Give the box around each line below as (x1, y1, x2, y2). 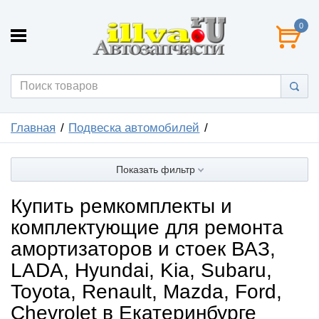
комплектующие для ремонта (11, 216, 283, 239)
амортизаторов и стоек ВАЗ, (11, 237, 276, 260)
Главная (11, 120, 56, 135)
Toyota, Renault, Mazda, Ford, (11, 280, 282, 303)
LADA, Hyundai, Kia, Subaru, (11, 258, 272, 281)
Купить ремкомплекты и (11, 194, 232, 217)
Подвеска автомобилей (68, 120, 200, 135)
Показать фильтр (115, 163, 198, 175)
